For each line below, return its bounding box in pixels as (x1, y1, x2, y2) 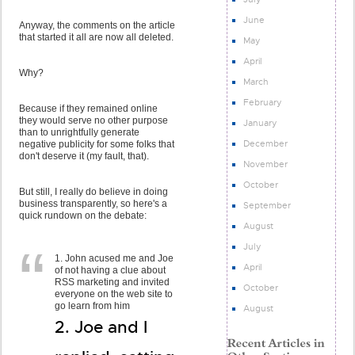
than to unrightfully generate (19, 127, 139, 138)
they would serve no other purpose (19, 115, 168, 126)
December (243, 137, 288, 149)
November (243, 158, 288, 170)
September (243, 199, 291, 211)
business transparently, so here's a (19, 198, 167, 209)
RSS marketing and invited (55, 277, 170, 288)
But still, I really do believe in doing (19, 186, 168, 197)
